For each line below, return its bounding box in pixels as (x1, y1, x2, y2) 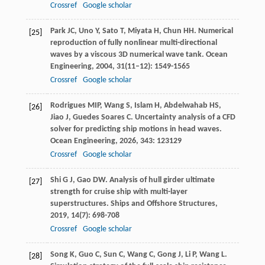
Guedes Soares (72, 113, 125, 122)
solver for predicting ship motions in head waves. (50, 125, 222, 134)
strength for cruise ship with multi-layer (50, 188, 188, 197)
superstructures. (50, 199, 111, 209)
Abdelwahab (163, 101, 208, 111)
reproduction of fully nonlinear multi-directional (50, 38, 217, 48)
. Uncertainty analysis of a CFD (130, 113, 235, 122)
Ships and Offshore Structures (110, 199, 215, 209)
